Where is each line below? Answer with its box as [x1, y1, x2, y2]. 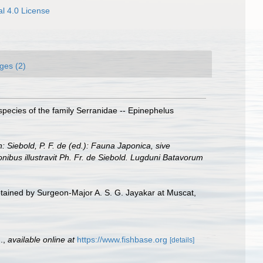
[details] [170, 236, 194, 244]
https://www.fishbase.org [77, 235, 167, 244]
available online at [8, 235, 75, 244]
